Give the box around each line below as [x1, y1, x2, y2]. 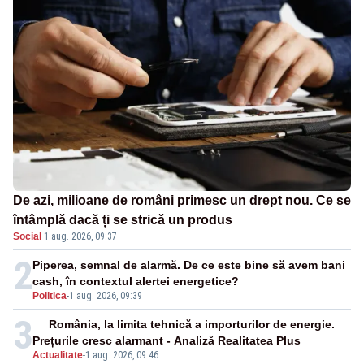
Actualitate [32, 349, 83, 362]
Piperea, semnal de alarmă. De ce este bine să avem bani [32, 258, 345, 272]
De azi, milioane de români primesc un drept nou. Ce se [13, 193, 351, 208]
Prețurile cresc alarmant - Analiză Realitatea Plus [32, 334, 301, 348]
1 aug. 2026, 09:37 [44, 231, 117, 243]
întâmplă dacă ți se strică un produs [13, 213, 232, 227]
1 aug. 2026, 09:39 [69, 290, 142, 302]
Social [13, 231, 41, 243]
